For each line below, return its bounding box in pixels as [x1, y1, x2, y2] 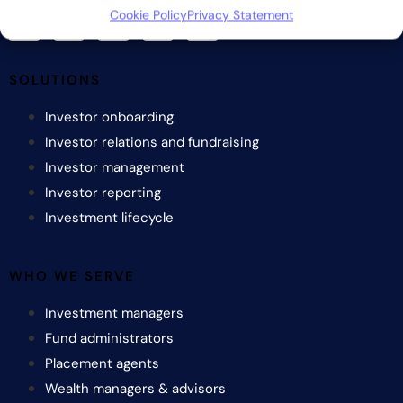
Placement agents [45, 354, 159, 373]
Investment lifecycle [45, 209, 174, 228]
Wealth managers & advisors [45, 380, 226, 399]
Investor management [45, 158, 184, 177]
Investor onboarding [45, 108, 174, 127]
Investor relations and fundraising [45, 133, 259, 152]
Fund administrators [45, 329, 174, 348]
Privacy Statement [187, 6, 293, 23]
